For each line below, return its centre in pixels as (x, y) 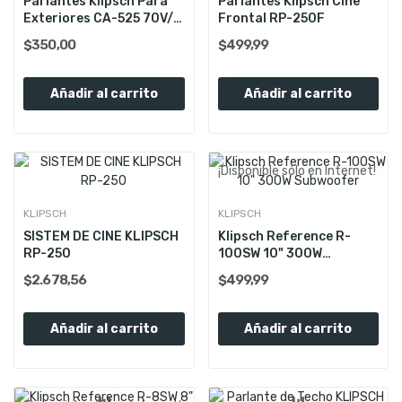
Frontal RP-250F (271, 18)
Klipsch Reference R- (284, 236)
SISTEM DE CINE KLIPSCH (101, 236)
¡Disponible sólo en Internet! (297, 170)
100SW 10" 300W (270, 253)
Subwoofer (253, 270)
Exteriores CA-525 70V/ (98, 18)
